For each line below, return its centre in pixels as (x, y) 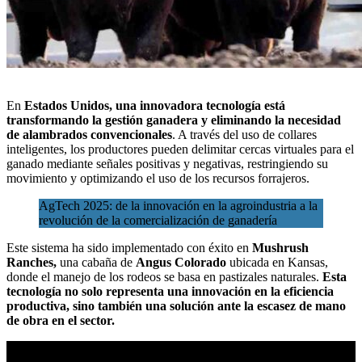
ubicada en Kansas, (279, 262)
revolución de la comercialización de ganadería (158, 220)
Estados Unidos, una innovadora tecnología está (155, 105)
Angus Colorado (183, 262)
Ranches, (32, 262)
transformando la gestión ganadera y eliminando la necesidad (174, 120)
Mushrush (279, 247)
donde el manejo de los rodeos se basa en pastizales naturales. (163, 276)
